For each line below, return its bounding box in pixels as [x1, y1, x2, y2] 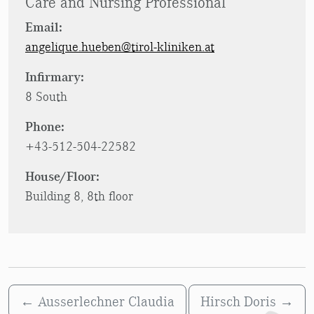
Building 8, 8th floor [25, 189, 133, 204]
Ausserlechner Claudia [38, 293, 175, 310]
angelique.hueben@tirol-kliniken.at [25, 39, 214, 55]
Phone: [25, 119, 64, 135]
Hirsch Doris [200, 293, 276, 310]
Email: [25, 20, 62, 36]
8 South [25, 89, 67, 104]
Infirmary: [25, 69, 84, 86]
